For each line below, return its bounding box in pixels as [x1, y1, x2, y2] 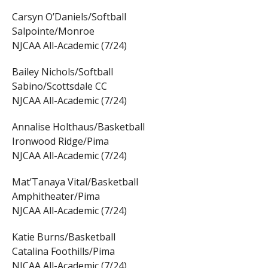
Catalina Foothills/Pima [11, 245, 115, 258]
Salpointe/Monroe [11, 25, 95, 38]
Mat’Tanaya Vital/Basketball [11, 175, 138, 189]
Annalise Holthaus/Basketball [11, 120, 145, 134]
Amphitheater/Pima [11, 190, 100, 203]
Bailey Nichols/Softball [11, 65, 113, 79]
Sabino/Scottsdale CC [11, 80, 107, 93]
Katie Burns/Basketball [11, 230, 115, 244]
